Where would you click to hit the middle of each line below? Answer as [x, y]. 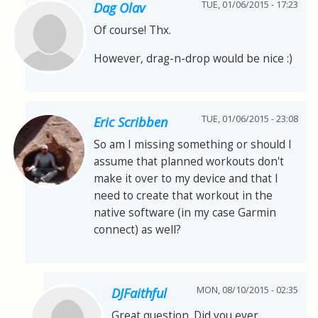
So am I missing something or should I [193, 144]
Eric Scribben [131, 122]
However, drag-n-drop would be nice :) [193, 58]
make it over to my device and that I [186, 178]
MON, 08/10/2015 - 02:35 [247, 290]
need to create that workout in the [183, 195]
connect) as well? [137, 229]
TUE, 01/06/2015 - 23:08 [250, 119]
